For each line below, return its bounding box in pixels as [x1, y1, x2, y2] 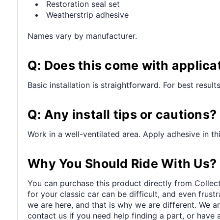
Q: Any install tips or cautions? [27, 107, 217, 122]
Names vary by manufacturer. [27, 30, 137, 41]
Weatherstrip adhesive [46, 9, 129, 20]
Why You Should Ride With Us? [27, 156, 217, 171]
